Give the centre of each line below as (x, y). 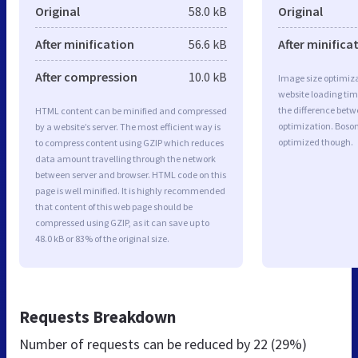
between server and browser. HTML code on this (131, 174)
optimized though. (316, 141)
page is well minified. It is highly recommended (130, 190)
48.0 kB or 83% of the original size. (102, 238)
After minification (85, 44)
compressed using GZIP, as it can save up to (122, 222)
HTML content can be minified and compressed (131, 110)
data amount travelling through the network (125, 158)
